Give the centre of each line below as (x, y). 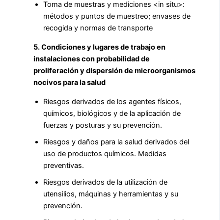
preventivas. (64, 165)
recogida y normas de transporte (98, 28)
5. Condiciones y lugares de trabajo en (99, 47)
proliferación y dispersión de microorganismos (114, 71)
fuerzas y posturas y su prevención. (103, 125)
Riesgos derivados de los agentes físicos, (112, 101)
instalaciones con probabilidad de (92, 59)
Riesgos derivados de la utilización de (105, 182)
